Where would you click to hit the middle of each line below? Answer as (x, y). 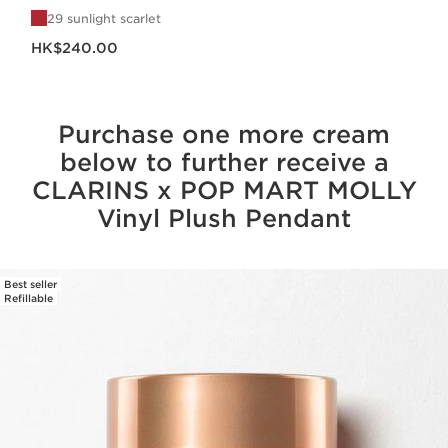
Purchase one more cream (224, 134)
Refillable (28, 298)
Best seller (30, 284)
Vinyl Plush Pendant (224, 218)
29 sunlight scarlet (104, 18)
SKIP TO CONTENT (104, 293)
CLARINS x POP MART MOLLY (224, 190)
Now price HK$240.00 (73, 37)
